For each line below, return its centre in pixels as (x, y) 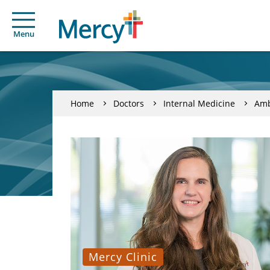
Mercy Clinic (123, 257)
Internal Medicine (199, 103)
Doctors (129, 103)
